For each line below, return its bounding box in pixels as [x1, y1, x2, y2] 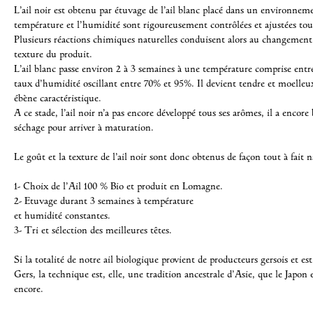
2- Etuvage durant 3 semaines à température [14, 193, 194, 208]
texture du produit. [14, 46, 92, 61]
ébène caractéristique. [14, 90, 101, 105]
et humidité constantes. [14, 208, 110, 222]
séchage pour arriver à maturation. [14, 119, 154, 134]
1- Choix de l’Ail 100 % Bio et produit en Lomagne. [14, 178, 223, 193]
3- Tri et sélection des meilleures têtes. [14, 222, 172, 237]
